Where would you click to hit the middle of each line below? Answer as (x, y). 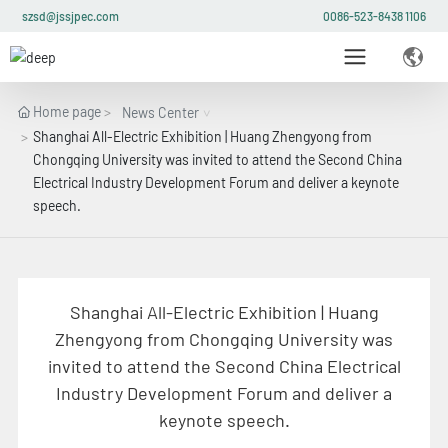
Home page (66, 111)
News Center (160, 112)
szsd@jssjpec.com (71, 16)
